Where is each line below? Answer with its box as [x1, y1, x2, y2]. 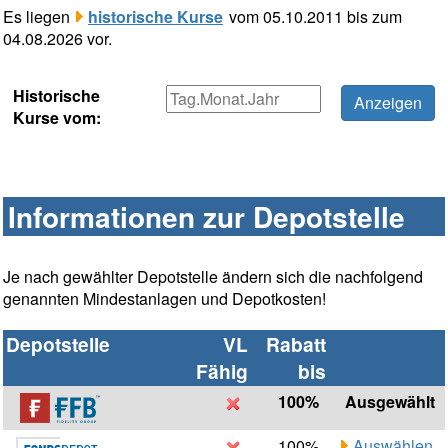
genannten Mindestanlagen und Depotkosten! [3, 287, 326, 311]
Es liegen [3, 5, 74, 29]
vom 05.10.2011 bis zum [225, 5, 402, 29]
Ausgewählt [345, 390, 435, 414]
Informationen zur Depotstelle [8, 196, 405, 238]
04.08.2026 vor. [3, 27, 112, 51]
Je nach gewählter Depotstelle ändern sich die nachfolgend [3, 265, 423, 289]
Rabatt [266, 330, 326, 359]
